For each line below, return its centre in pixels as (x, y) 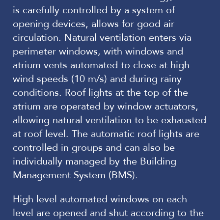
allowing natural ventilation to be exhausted (110, 120)
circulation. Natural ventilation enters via (102, 37)
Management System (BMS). (75, 175)
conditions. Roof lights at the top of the (100, 92)
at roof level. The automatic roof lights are (106, 134)
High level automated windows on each (100, 199)
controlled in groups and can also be (94, 147)
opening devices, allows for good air (94, 24)
